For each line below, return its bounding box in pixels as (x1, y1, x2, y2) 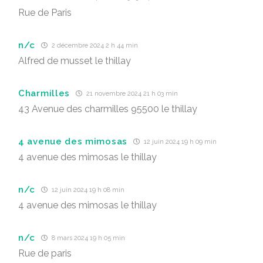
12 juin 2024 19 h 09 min (142, 138, 217, 146)
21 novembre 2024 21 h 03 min (85, 90, 178, 97)
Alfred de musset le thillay (18, 55, 131, 66)
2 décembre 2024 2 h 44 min (50, 42, 139, 49)
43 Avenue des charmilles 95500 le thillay (18, 103, 197, 114)
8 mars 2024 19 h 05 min (50, 234, 126, 242)
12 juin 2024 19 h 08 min (50, 186, 125, 194)
